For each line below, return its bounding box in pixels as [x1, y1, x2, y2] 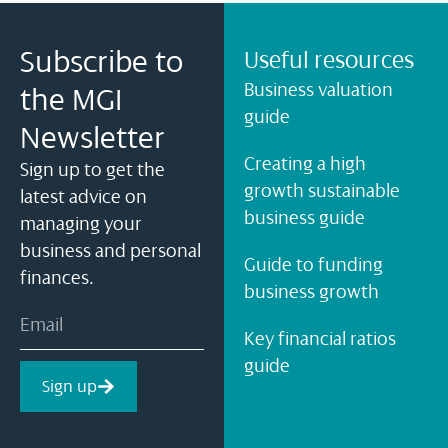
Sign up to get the [20, 159, 165, 180]
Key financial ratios [244, 328, 396, 349]
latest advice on [20, 186, 147, 207]
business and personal [20, 240, 201, 261]
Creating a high [244, 153, 366, 174]
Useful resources [244, 45, 414, 74]
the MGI [20, 81, 122, 117]
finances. [20, 267, 94, 288]
